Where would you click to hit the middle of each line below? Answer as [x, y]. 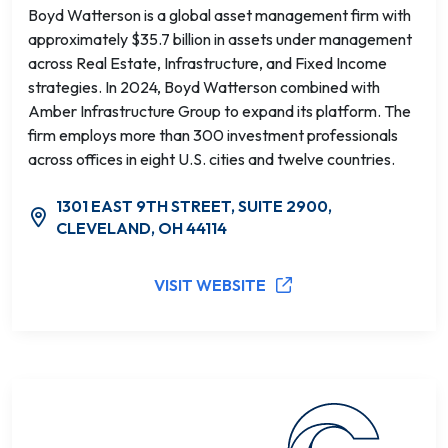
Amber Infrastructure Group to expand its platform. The [219, 111]
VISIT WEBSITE [210, 285]
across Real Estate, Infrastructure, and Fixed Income [207, 63]
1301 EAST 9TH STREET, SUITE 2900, [194, 206]
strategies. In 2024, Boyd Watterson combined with [204, 87]
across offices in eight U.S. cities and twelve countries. [211, 159]
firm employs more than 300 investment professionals [213, 135]
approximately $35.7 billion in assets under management [220, 39]
